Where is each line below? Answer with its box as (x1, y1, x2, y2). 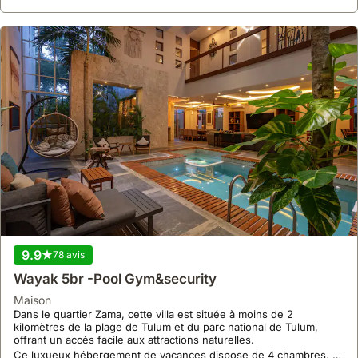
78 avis (53, 248, 85, 261)
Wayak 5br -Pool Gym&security (14, 270, 217, 287)
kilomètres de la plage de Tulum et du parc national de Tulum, (14, 320, 318, 333)
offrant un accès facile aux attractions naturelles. (14, 332, 257, 346)
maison (24, 292, 51, 307)
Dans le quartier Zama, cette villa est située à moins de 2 (14, 307, 293, 320)
